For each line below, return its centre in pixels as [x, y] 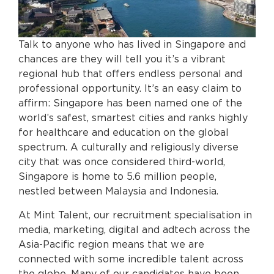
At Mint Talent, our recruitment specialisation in [135, 215]
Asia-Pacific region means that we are [111, 244]
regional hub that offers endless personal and [130, 74]
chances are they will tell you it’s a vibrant [122, 60]
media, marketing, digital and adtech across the [134, 230]
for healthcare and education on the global [124, 133]
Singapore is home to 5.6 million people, [117, 177]
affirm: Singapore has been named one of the [130, 104]
